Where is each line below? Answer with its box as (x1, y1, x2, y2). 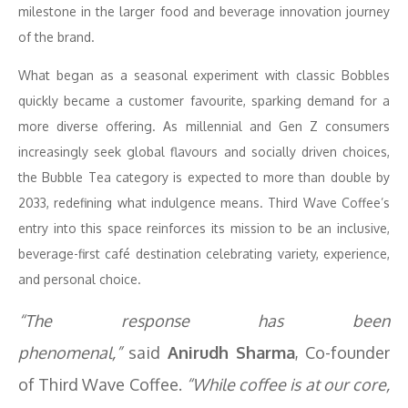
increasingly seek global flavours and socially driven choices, (18, 144, 390, 159)
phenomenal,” (18, 342, 122, 362)
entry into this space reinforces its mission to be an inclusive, (18, 220, 390, 236)
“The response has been (18, 311, 390, 331)
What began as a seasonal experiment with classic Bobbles (18, 67, 390, 83)
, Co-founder (294, 342, 390, 362)
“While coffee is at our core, (185, 374, 391, 394)
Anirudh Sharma (167, 342, 295, 362)
